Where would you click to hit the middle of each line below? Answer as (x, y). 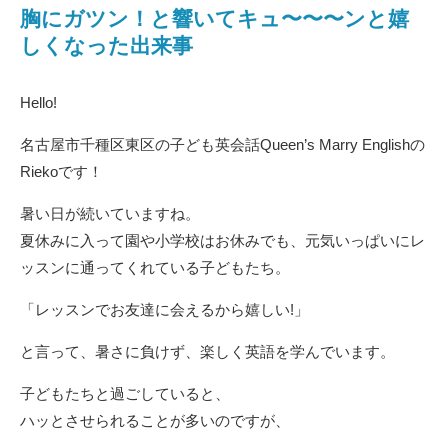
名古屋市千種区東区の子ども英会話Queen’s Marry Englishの (222, 144)
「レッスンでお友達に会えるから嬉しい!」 (164, 309)
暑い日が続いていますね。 (110, 213)
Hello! (38, 102)
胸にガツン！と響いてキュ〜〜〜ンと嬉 (214, 18)
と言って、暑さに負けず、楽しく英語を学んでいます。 (207, 351)
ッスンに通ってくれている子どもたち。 (155, 267)
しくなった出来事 (106, 45)
